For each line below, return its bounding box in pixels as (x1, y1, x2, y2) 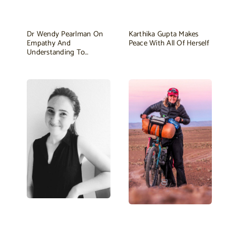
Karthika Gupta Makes (128, 27, 199, 40)
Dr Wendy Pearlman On (27, 27, 103, 40)
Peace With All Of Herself (128, 36, 209, 49)
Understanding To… (27, 45, 89, 59)
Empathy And (27, 36, 71, 49)
